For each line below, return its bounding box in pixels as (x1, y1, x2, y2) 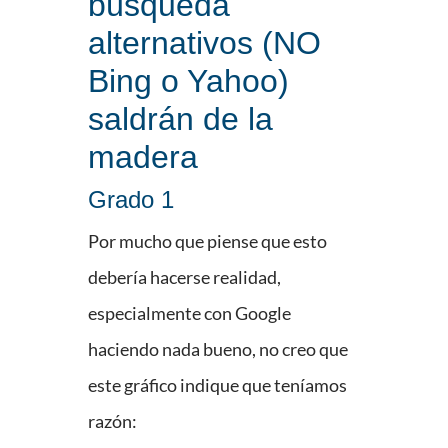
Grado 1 (88, 186, 174, 214)
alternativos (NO (88, 25, 321, 62)
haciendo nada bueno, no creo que (88, 338, 348, 361)
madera (88, 139, 198, 176)
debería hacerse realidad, (88, 266, 281, 289)
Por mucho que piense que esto (88, 230, 327, 253)
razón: (88, 410, 137, 433)
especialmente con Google (88, 302, 291, 325)
